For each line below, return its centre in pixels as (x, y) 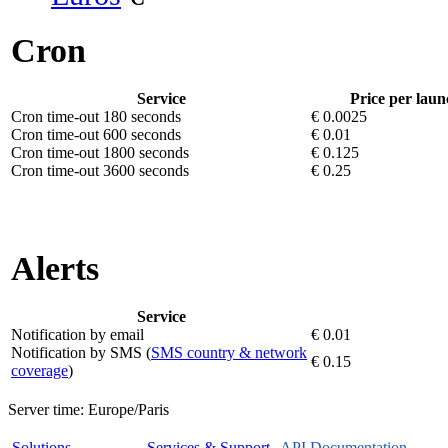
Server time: (48, 410)
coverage (39, 371)
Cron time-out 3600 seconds (100, 171)
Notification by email (77, 335)
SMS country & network (229, 353)
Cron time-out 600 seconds (96, 135)
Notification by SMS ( (81, 353)
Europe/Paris (128, 410)
